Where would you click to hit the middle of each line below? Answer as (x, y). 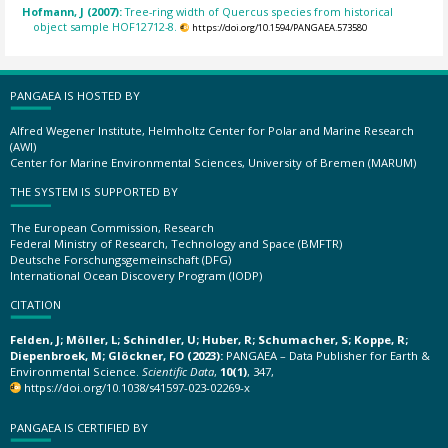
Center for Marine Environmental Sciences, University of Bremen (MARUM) (213, 162)
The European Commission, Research (112, 227)
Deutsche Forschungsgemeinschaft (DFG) (120, 259)
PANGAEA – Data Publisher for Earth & (326, 355)
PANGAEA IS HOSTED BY (75, 95)
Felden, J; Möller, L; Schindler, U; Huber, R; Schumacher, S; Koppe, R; (209, 339)
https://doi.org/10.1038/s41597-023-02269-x (137, 387)
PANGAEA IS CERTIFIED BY (79, 427)
